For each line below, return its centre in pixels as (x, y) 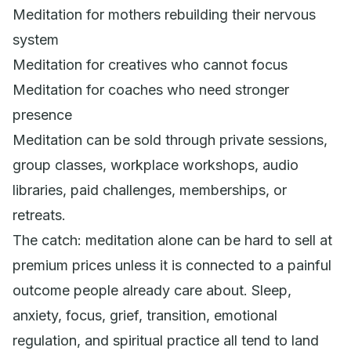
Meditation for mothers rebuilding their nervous (164, 14)
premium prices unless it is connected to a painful (172, 265)
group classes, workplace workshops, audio (156, 165)
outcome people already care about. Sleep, (152, 290)
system (36, 39)
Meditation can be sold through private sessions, (170, 139)
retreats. (39, 215)
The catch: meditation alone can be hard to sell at (172, 240)
